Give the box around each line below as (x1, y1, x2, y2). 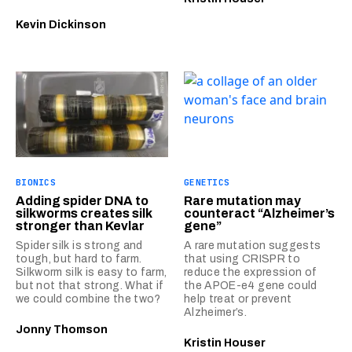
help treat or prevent (184, 292, 292, 305)
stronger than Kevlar (16, 218, 145, 233)
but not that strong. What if (16, 279, 164, 291)
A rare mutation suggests (184, 239, 321, 251)
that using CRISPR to (184, 252, 300, 265)
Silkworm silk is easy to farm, (16, 266, 167, 278)
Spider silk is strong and (16, 239, 143, 251)
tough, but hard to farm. (16, 252, 142, 265)
